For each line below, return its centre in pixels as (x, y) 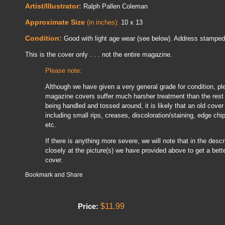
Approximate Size (55, 22)
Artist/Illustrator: (53, 6)
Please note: (64, 71)
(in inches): (102, 22)
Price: (88, 206)
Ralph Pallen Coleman (115, 6)
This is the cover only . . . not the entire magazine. (99, 54)
